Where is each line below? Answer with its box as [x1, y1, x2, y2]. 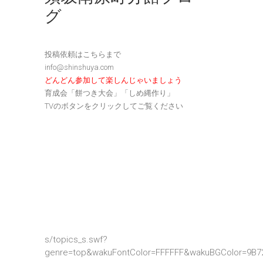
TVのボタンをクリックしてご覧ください [45, 102, 183, 110]
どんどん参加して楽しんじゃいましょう [45, 76, 182, 85]
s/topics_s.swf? [45, 234, 107, 245]
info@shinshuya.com [45, 63, 114, 72]
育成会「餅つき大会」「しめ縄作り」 [45, 89, 174, 97]
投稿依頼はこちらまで [45, 50, 121, 59]
